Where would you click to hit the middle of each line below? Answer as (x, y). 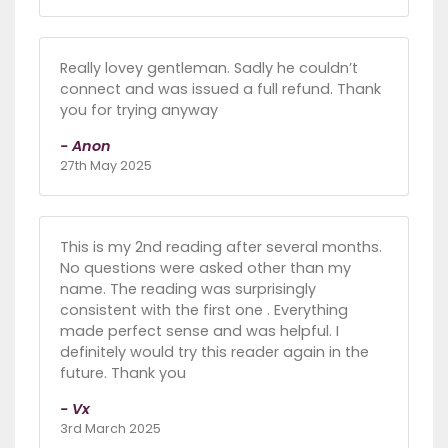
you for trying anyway (139, 109)
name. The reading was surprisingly (188, 288)
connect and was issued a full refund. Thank (220, 88)
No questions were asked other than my (205, 267)
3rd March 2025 (110, 428)
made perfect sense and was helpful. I (199, 330)
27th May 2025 (106, 165)
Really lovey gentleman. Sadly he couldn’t (209, 67)
